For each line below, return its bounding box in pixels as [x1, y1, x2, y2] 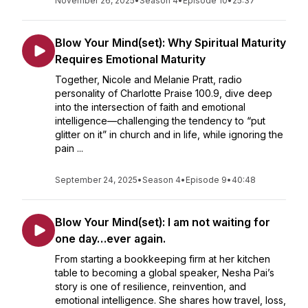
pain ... [55, 142, 83, 154]
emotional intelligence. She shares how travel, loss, [55, 294, 286, 306]
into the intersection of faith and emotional [55, 101, 245, 113]
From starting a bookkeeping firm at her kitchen [55, 253, 270, 265]
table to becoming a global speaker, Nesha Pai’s [55, 267, 274, 278]
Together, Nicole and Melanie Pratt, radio [55, 74, 242, 85]
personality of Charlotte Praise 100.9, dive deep [55, 87, 272, 99]
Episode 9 [186, 175, 227, 185]
